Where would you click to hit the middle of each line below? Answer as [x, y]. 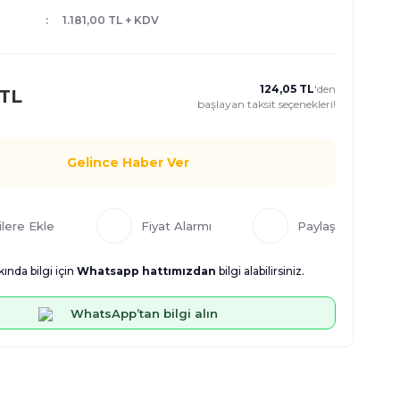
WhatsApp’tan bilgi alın [144, 313]
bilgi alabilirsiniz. [260, 271]
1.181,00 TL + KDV [110, 20]
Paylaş [317, 226]
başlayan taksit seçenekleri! [267, 104]
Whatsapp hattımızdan [146, 271]
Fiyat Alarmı [176, 226]
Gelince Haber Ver [128, 162]
